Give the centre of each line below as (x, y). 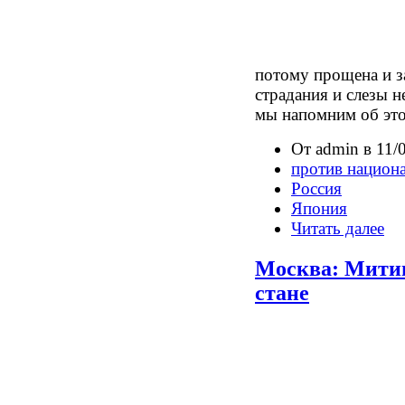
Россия (316, 188)
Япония (319, 208)
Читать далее (338, 228)
